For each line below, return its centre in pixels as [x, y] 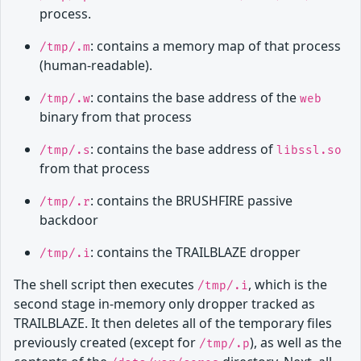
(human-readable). [96, 65]
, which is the [288, 284]
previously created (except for [106, 342]
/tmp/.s [65, 150]
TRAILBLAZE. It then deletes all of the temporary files [173, 323]
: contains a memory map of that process [216, 46]
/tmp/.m [65, 47]
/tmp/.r [65, 201]
